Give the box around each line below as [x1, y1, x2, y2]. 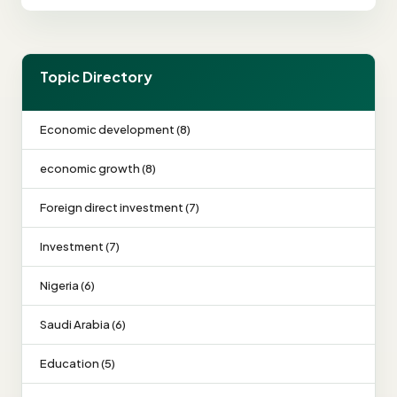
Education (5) [40, 355, 115, 370]
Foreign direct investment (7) [40, 199, 199, 214]
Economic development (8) [40, 121, 191, 136]
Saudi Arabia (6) [40, 316, 126, 331]
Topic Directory [40, 66, 152, 86]
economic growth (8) [40, 160, 156, 175]
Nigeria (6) [40, 277, 95, 292]
